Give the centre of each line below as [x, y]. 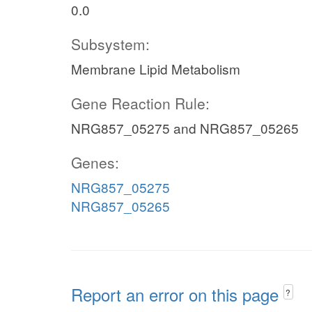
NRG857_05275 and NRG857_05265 [185, 128]
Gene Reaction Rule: [140, 103]
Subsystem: [110, 44]
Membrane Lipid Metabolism [156, 69]
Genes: [95, 162]
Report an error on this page [177, 294]
